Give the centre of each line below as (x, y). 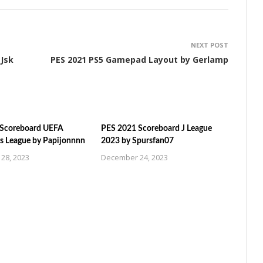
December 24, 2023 (135, 157)
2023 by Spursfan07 (138, 141)
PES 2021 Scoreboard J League (157, 129)
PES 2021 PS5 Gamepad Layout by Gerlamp (139, 60)
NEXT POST (210, 45)
